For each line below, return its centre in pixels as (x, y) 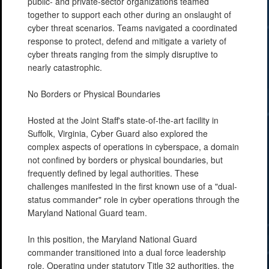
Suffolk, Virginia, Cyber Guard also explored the (118, 133)
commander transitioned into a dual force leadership (127, 252)
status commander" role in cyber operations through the (134, 199)
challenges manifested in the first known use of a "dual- (132, 186)
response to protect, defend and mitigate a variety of (127, 41)
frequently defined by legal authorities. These (113, 173)
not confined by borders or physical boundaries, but (125, 159)
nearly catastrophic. (65, 67)
